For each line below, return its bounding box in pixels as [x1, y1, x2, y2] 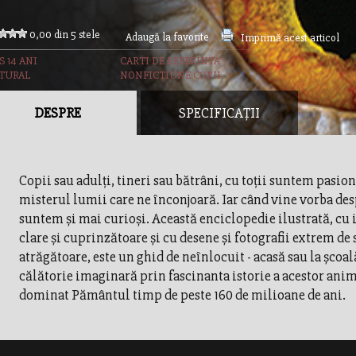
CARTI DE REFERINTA [119, 54, 220, 68]
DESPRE [34, 104, 81, 122]
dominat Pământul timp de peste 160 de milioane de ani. [18, 286, 346, 304]
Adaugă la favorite [125, 30, 209, 44]
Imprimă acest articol [240, 31, 339, 44]
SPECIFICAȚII [178, 104, 260, 122]
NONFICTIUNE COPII [119, 68, 221, 82]
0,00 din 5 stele [29, 28, 100, 41]
